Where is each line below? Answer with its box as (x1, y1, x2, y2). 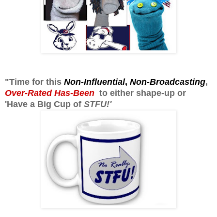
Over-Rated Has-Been (5, 88, 94, 98)
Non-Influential (64, 77, 125, 87)
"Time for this (5, 77, 64, 87)
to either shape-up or (94, 88, 186, 98)
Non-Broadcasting (130, 77, 205, 87)
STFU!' (84, 99, 119, 109)
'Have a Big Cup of (5, 99, 84, 109)
